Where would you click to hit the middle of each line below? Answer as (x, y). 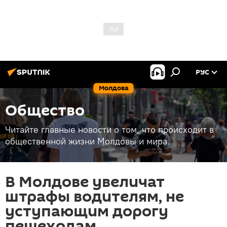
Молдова (113, 88)
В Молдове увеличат (85, 182)
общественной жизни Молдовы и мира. (87, 141)
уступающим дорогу (87, 212)
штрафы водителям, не (94, 197)
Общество (45, 111)
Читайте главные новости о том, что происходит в (109, 129)
